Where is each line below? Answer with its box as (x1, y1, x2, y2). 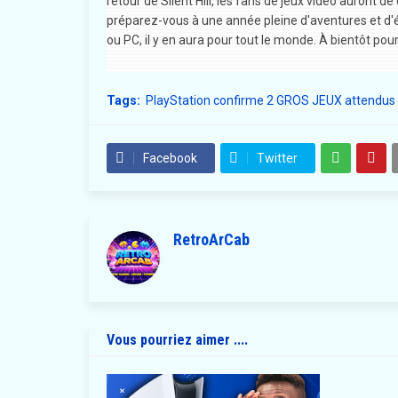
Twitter (256, 150, 298, 165)
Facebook (142, 150, 197, 165)
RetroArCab (172, 229, 250, 249)
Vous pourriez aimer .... (106, 330, 248, 348)
